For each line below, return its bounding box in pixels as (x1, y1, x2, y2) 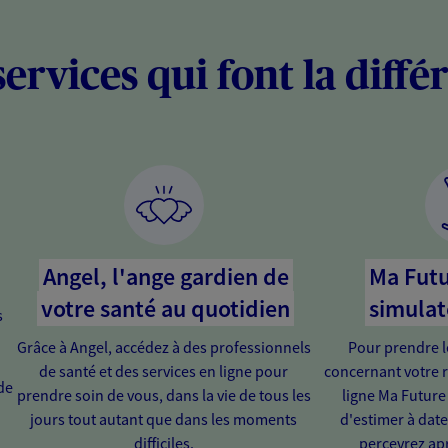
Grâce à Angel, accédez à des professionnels (16, 336, 311, 357)
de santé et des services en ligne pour (39, 360, 289, 381)
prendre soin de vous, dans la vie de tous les (16, 384, 311, 405)
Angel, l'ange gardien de (42, 260, 289, 292)
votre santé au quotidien (41, 292, 291, 324)
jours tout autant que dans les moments (30, 408, 298, 429)
